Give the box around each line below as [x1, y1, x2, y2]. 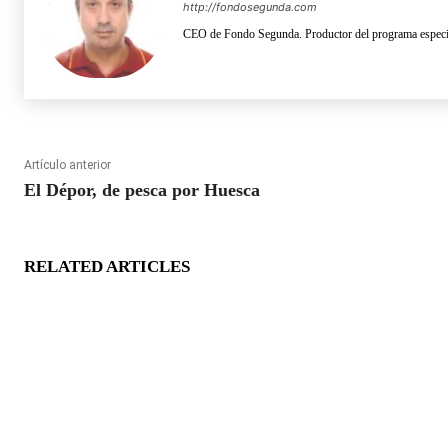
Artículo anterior [24, 157, 111, 172]
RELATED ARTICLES [24, 256, 190, 276]
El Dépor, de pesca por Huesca [24, 179, 260, 200]
